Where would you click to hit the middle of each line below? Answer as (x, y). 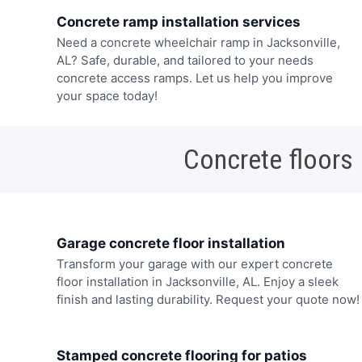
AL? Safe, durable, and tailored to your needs (185, 61)
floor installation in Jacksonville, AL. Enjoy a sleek (197, 282)
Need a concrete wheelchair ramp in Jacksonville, (198, 43)
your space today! (107, 96)
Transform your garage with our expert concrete (194, 264)
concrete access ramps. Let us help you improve (194, 78)
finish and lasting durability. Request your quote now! (208, 300)
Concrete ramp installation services (178, 22)
